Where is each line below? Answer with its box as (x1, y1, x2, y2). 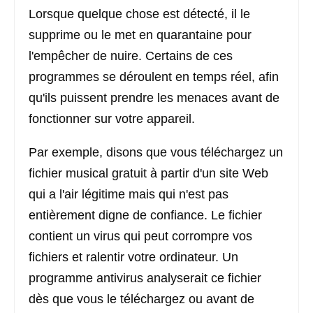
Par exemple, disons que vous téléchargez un (29, 145, 283, 159)
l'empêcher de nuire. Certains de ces (29, 49, 233, 63)
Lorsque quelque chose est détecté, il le (29, 7, 250, 21)
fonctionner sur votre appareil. (29, 112, 195, 126)
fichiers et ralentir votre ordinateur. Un (29, 250, 238, 264)
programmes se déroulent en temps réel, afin (29, 70, 279, 84)
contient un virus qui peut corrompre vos (29, 229, 252, 243)
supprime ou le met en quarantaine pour (29, 28, 252, 42)
